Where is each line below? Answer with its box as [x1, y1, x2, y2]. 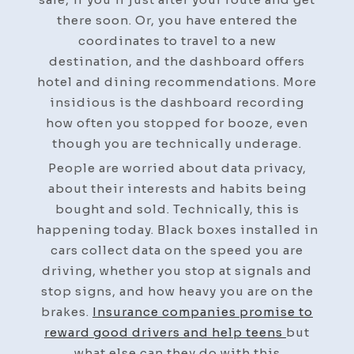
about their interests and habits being [47, 180, 307, 196]
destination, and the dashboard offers [49, 53, 305, 69]
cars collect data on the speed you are [51, 242, 303, 258]
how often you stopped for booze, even [46, 115, 308, 130]
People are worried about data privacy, [47, 160, 307, 175]
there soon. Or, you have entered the [56, 12, 298, 28]
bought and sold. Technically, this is [55, 201, 299, 217]
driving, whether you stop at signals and [42, 262, 312, 278]
